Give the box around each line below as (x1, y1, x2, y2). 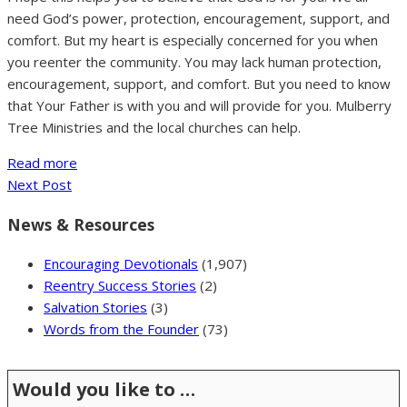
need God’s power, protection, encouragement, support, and (7, 9, 390, 28)
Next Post (7, 175, 72, 194)
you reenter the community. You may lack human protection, (7, 53, 382, 72)
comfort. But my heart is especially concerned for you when (7, 31, 378, 50)
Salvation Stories (44, 298, 147, 317)
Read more (7, 154, 77, 173)
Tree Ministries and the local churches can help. (7, 118, 301, 137)
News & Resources (7, 213, 154, 235)
